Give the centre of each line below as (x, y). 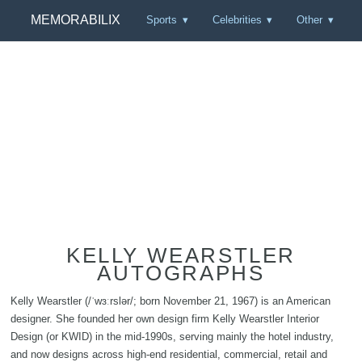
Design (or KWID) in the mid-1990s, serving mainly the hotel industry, (172, 336)
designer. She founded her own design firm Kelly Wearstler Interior (165, 318)
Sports (162, 20)
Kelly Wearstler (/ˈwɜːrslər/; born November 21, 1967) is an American (170, 301)
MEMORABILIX (75, 20)
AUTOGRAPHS (181, 273)
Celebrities (237, 20)
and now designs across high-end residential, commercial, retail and (169, 354)
